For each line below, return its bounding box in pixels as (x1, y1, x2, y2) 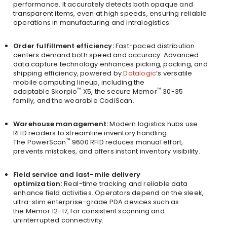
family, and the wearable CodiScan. (13, 95, 134, 105)
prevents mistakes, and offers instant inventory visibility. (13, 146, 200, 156)
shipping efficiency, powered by (13, 68, 124, 78)
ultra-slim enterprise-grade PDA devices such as (13, 197, 179, 207)
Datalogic (123, 68, 157, 78)
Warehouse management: (13, 119, 108, 129)
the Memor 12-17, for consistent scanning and (13, 206, 165, 216)
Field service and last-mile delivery (13, 169, 141, 179)
